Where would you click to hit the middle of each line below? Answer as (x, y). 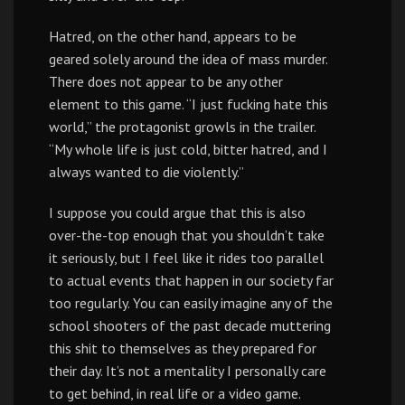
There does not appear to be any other (166, 81)
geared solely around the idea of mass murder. (188, 59)
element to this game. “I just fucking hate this (188, 104)
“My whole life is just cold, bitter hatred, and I (188, 149)
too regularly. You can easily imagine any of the (191, 303)
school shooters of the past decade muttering (190, 325)
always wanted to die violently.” (146, 172)
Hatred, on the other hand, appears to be (173, 36)
